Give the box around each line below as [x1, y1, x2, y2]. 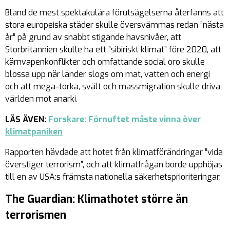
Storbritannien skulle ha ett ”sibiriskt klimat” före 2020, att [5, 44, 221, 55]
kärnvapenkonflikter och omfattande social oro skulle [5, 56, 205, 67]
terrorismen [5, 208, 66, 222]
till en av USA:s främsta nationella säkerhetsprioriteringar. [5, 171, 221, 182]
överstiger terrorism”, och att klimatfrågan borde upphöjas [5, 159, 222, 170]
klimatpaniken [5, 126, 63, 137]
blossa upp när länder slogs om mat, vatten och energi [5, 69, 210, 80]
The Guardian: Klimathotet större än [5, 192, 188, 206]
